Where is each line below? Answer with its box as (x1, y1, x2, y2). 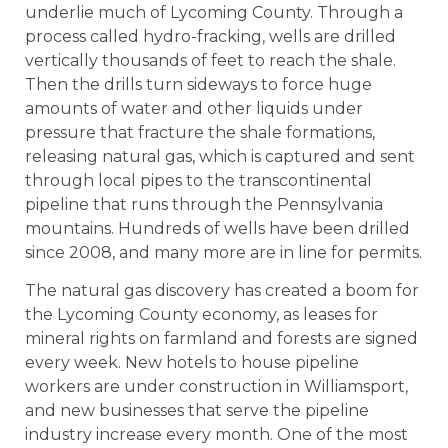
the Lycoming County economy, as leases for (25, 305, 378, 325)
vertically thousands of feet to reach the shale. (25, 50, 396, 70)
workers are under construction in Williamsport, (25, 377, 408, 397)
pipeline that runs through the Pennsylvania (25, 194, 383, 214)
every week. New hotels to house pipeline (25, 353, 359, 373)
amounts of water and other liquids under (25, 98, 363, 118)
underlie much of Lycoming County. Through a (25, 2, 403, 22)
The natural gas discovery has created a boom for (25, 281, 419, 301)
